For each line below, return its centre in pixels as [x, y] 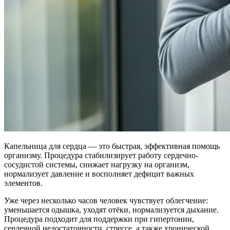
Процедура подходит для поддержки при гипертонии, [99, 219]
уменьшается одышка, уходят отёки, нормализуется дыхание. [111, 209]
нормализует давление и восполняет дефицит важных [99, 174]
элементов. [23, 183]
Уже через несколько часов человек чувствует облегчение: [106, 200]
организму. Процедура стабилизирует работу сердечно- [101, 155]
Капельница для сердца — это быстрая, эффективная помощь [112, 146]
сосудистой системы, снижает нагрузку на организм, [97, 164]
